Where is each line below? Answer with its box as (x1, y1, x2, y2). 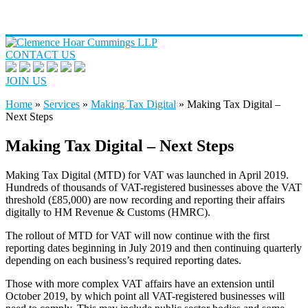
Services (43, 98, 80, 110)
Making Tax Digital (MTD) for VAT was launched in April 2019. (5, 168, 289, 181)
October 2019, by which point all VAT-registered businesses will (5, 289, 285, 302)
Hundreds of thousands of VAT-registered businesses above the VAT (5, 181, 302, 193)
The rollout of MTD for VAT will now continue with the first (5, 229, 269, 241)
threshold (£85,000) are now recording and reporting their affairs (5, 193, 285, 206)
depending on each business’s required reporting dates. (5, 254, 241, 266)
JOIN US (5, 75, 47, 87)
